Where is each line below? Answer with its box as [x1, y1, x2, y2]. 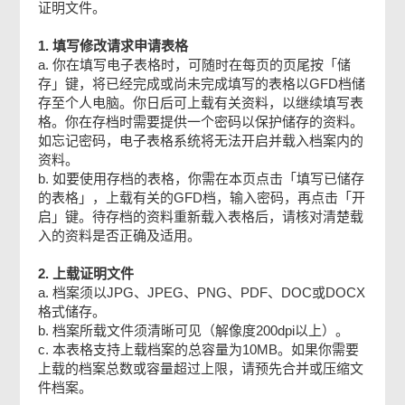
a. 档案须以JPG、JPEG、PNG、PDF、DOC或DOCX [38, 285, 366, 300]
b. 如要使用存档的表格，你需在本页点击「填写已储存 [38, 171, 365, 186]
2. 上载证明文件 [38, 266, 135, 281]
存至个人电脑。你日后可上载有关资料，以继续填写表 [38, 95, 364, 110]
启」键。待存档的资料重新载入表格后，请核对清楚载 [38, 209, 364, 224]
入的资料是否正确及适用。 [38, 228, 202, 243]
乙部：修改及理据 [65, 7, 182, 25]
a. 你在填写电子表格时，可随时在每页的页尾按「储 [38, 57, 352, 72]
